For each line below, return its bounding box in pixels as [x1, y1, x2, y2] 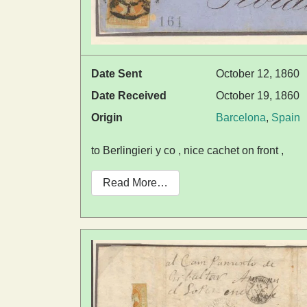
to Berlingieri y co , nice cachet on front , [91, 144, 284, 156]
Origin [91, 111, 123, 123]
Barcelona [216, 111, 266, 123]
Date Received [91, 89, 167, 101]
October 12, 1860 [216, 67, 299, 79]
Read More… [103, 176, 168, 188]
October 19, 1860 [216, 89, 299, 101]
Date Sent [91, 67, 142, 79]
